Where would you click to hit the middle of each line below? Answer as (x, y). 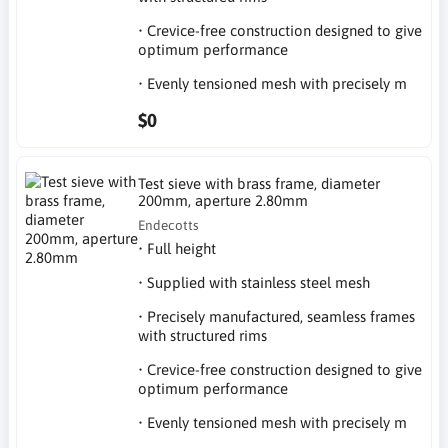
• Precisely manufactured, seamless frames (277, 316)
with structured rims (203, 335)
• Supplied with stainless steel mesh (254, 282)
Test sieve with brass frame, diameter (259, 183)
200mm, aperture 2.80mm (223, 200)
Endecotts (169, 224)
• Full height (177, 248)
